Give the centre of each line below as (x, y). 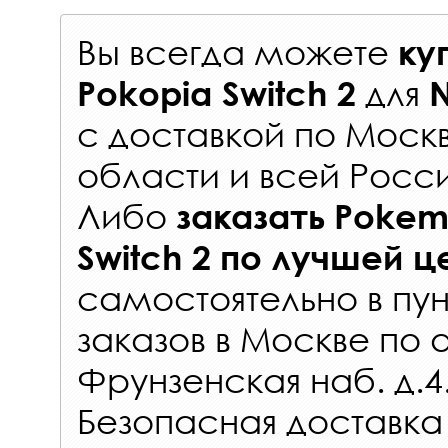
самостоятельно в (234, 298)
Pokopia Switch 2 (216, 93)
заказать (250, 216)
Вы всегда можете (237, 52)
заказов (141, 339)
